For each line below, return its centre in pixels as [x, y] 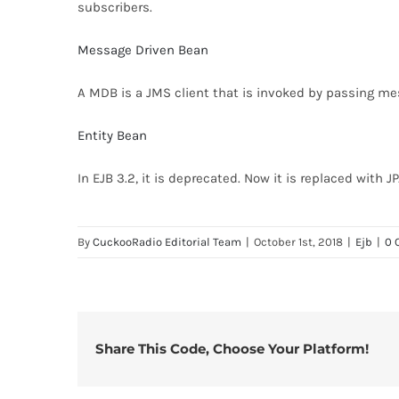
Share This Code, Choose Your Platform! [232, 348]
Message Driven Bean [143, 49]
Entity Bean [112, 135]
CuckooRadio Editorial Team [167, 241]
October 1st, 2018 [298, 241]
